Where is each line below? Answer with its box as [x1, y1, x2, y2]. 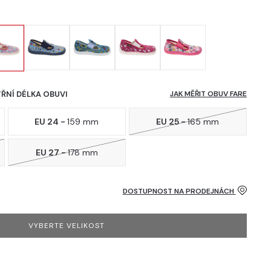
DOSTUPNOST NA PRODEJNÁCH [122, 186, 236, 196]
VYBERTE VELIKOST [28, 220, 105, 230]
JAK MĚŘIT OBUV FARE [169, 89, 247, 99]
